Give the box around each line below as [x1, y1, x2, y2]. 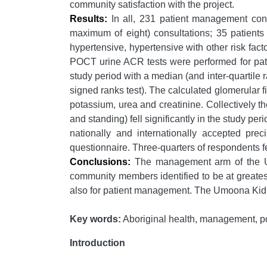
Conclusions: [70, 157, 131, 167]
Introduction [70, 238, 125, 249]
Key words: [70, 214, 121, 225]
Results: [70, 14, 107, 24]
